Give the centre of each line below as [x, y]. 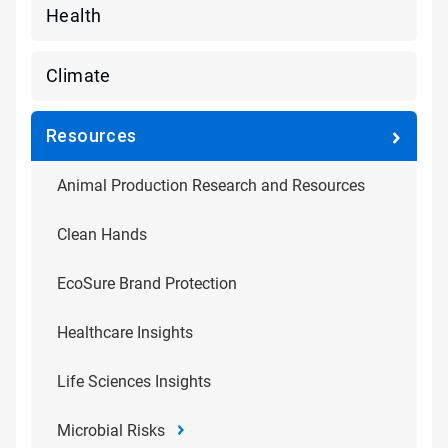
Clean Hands [102, 234]
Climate [78, 75]
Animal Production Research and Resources [211, 185]
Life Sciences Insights [134, 381]
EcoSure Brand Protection [147, 283]
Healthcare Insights [125, 332]
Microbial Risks [111, 430]
